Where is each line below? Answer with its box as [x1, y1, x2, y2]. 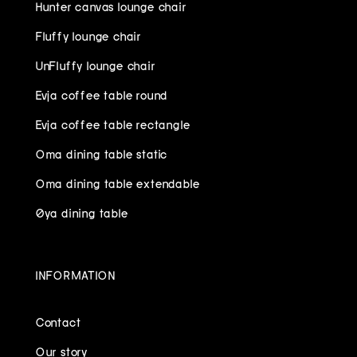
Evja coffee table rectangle [35, 116, 190, 132]
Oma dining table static [35, 145, 168, 162]
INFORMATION [35, 266, 116, 283]
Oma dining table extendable [35, 175, 200, 191]
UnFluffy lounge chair [35, 57, 155, 73]
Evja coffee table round [35, 86, 168, 103]
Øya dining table [35, 204, 128, 221]
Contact [35, 313, 81, 330]
